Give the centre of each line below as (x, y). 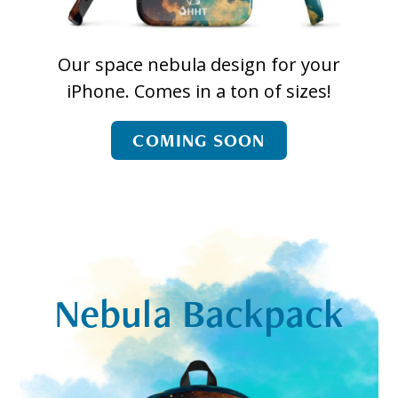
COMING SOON (199, 140)
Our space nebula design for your (199, 64)
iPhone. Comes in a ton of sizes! (199, 91)
